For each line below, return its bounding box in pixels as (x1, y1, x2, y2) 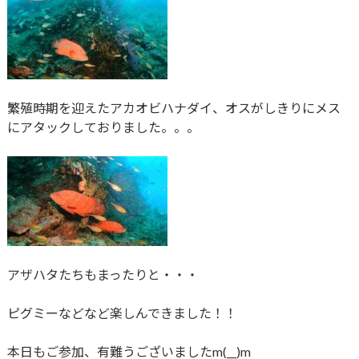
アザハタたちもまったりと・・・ (6, 267, 199, 283)
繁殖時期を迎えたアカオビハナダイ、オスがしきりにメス (6, 100, 341, 116)
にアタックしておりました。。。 (6, 119, 200, 135)
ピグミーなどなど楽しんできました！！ (6, 305, 237, 321)
